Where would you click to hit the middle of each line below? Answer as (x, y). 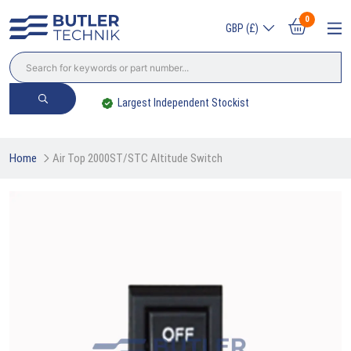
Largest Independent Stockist (184, 103)
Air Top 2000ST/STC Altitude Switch (138, 158)
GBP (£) (242, 28)
